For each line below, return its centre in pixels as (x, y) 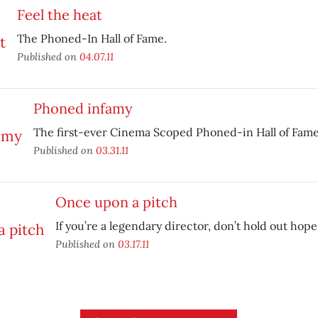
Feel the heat (59, 15)
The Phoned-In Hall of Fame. (92, 38)
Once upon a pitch (116, 202)
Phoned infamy (83, 108)
